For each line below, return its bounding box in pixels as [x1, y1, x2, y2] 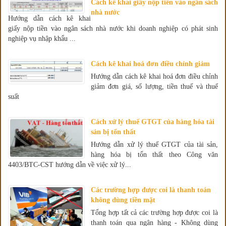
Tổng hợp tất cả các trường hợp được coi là [91, 208, 218, 216]
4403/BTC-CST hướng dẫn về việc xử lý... [8, 160, 131, 168]
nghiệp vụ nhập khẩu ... [8, 34, 76, 42]
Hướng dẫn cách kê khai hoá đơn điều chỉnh [91, 72, 218, 80]
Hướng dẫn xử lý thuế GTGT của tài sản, [91, 140, 218, 148]
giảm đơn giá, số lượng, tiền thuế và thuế [91, 82, 218, 90]
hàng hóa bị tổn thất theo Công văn [91, 150, 218, 158]
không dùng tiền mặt [91, 196, 155, 204]
